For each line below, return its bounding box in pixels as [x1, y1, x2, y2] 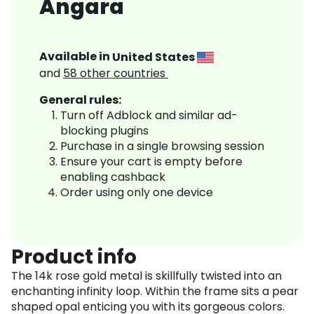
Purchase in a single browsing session [60, 138, 264, 155]
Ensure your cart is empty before [60, 153, 243, 170]
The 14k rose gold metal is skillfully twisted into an [11, 268, 282, 285]
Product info [11, 243, 137, 271]
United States [112, 48, 197, 65]
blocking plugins [60, 123, 149, 139]
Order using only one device [60, 184, 213, 201]
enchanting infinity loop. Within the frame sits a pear [11, 283, 299, 300]
